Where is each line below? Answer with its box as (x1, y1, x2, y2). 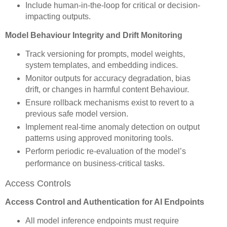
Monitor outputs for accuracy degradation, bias (25, 73, 191, 83)
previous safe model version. (25, 109, 128, 118)
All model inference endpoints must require (25, 216, 179, 225)
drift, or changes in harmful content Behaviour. (25, 85, 189, 94)
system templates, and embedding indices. (25, 60, 178, 69)
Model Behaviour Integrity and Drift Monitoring (5, 31, 182, 40)
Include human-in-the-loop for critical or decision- (25, 1, 200, 10)
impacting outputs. (25, 12, 91, 21)
